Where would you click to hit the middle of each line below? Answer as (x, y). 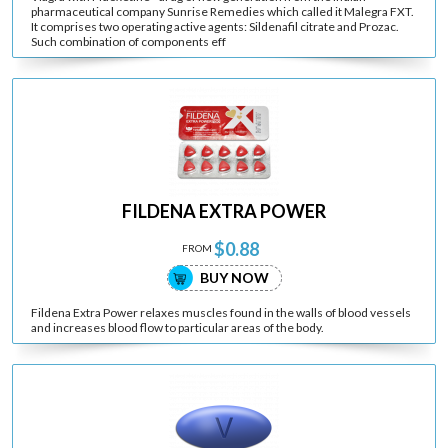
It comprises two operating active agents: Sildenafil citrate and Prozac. (215, 26)
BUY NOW (234, 277)
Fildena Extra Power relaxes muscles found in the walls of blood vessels (221, 312)
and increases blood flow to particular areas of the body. (177, 327)
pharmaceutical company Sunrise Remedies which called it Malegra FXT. (222, 11)
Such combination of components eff (128, 41)
